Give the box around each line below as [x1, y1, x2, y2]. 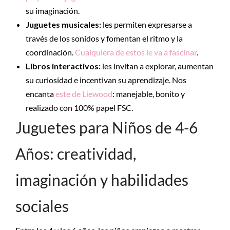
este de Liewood [55, 89, 112, 99]
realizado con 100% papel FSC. [26, 103, 133, 112]
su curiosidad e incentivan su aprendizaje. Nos [26, 75, 186, 85]
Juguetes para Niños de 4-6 [15, 118, 198, 137]
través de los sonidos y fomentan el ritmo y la [26, 33, 183, 43]
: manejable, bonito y [112, 89, 185, 99]
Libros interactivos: [26, 61, 102, 71]
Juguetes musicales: [26, 20, 101, 29]
